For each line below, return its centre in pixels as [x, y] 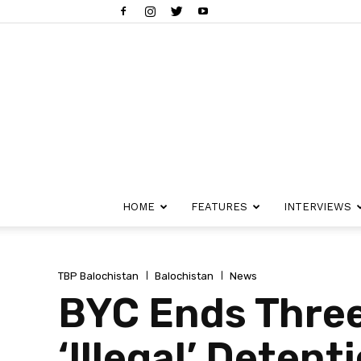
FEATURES [219, 207]
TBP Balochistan [98, 276]
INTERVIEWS [317, 207]
